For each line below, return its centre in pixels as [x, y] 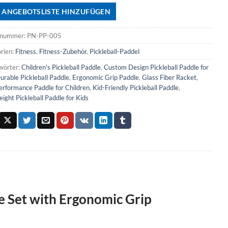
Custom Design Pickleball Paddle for [156, 67]
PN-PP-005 [44, 35]
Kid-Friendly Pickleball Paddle [135, 87]
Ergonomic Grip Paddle [105, 77]
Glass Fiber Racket [169, 77]
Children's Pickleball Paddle [61, 67]
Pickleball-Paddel [114, 51]
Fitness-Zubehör [63, 51]
